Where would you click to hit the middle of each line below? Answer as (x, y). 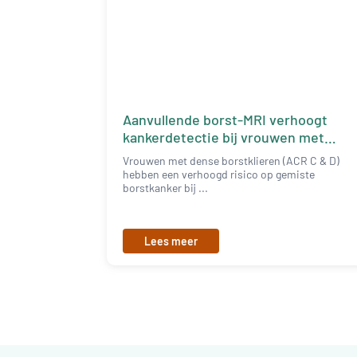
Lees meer (171, 241)
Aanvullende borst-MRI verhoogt (226, 120)
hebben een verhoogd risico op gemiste (219, 175)
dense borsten (169, 155)
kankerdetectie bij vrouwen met (224, 137)
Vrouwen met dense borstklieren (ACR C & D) (231, 161)
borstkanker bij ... (166, 188)
